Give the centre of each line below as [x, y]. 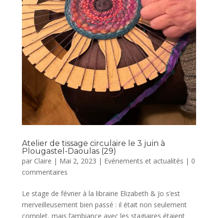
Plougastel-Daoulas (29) [69, 151]
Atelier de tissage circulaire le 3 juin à [93, 143]
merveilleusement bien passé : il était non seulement [104, 204]
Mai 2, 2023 [78, 161]
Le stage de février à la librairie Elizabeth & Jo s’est [101, 193]
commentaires [45, 172]
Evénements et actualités [144, 161]
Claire [43, 161]
